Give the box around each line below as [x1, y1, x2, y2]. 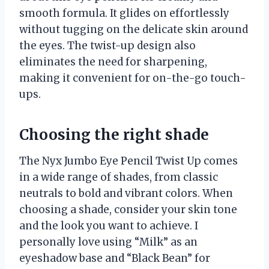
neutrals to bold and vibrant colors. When [19, 186, 233, 200]
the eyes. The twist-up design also [19, 38, 196, 52]
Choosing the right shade [19, 125, 209, 144]
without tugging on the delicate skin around [19, 22, 248, 36]
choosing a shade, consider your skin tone [19, 202, 237, 216]
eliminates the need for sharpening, [19, 55, 207, 68]
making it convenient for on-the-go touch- [19, 71, 246, 85]
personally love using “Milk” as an [19, 235, 198, 249]
